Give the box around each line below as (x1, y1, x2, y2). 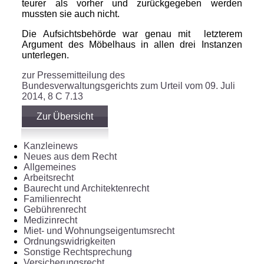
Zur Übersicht (37, 111, 94, 122)
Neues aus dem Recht (24, 151, 117, 162)
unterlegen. (22, 50, 70, 61)
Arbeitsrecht (24, 173, 74, 183)
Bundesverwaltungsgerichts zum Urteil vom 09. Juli (22, 81, 236, 91)
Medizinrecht (24, 215, 77, 226)
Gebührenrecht (24, 204, 86, 215)
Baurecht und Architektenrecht (24, 183, 149, 194)
